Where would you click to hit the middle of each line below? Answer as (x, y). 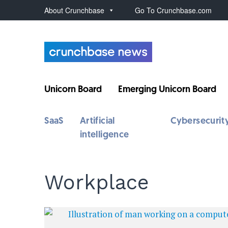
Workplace (97, 182)
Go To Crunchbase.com (174, 10)
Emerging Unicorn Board (167, 90)
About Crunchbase (75, 10)
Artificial (97, 121)
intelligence (104, 135)
